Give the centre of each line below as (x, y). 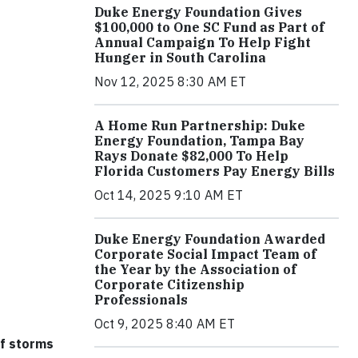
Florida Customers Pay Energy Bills (215, 171)
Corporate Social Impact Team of (205, 254)
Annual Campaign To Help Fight (203, 42)
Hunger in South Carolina (180, 58)
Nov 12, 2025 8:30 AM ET (170, 82)
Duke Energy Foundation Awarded (210, 239)
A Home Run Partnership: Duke (200, 125)
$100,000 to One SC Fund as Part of (209, 27)
